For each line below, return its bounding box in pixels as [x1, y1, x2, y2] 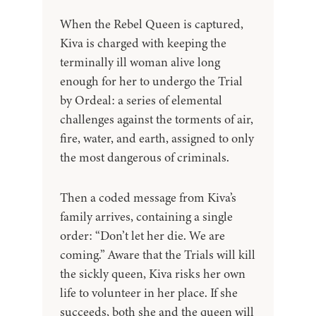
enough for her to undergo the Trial [60, 73, 243, 90]
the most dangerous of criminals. [60, 149, 229, 166]
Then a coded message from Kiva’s [60, 189, 236, 207]
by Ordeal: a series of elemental [60, 92, 222, 109]
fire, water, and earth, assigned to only [60, 130, 254, 147]
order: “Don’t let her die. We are [60, 227, 225, 245]
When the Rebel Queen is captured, [60, 16, 243, 33]
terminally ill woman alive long [60, 54, 220, 71]
